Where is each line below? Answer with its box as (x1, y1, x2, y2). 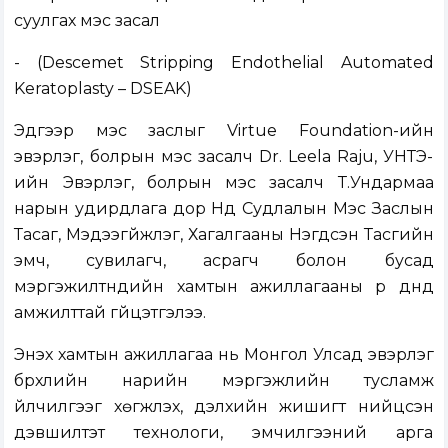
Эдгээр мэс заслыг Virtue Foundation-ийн (14, 121, 434, 141)
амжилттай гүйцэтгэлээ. (14, 303, 207, 323)
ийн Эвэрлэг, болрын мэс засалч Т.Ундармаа (14, 173, 434, 193)
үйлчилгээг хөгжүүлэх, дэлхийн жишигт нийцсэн (14, 397, 434, 417)
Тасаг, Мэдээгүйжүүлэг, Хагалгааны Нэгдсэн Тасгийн (14, 225, 434, 245)
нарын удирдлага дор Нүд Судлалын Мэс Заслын (14, 199, 434, 219)
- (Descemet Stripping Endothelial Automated (14, 53, 434, 73)
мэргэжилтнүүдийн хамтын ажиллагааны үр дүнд (14, 277, 434, 297)
